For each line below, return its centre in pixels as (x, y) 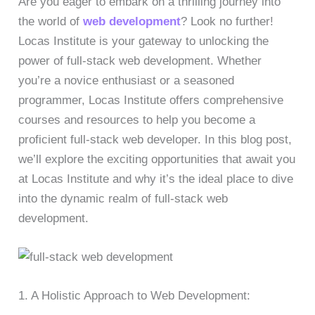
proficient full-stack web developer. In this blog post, (155, 140)
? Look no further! (227, 21)
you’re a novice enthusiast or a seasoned (127, 81)
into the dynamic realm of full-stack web (123, 199)
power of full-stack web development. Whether (140, 61)
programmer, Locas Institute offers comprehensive (151, 100)
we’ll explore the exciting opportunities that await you (157, 159)
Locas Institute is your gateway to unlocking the (144, 41)
